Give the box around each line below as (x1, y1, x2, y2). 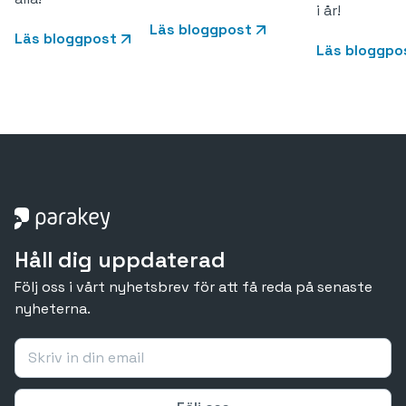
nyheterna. (14, 298, 91, 318)
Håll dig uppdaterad (14, 245, 226, 274)
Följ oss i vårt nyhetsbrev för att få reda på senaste (14, 276, 372, 296)
